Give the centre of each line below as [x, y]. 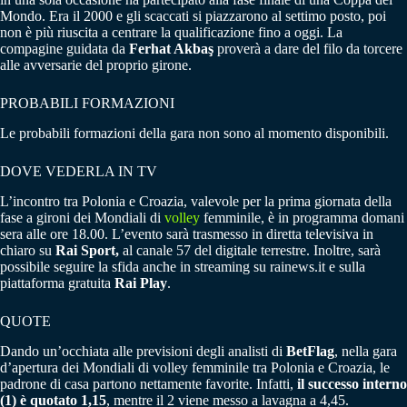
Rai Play [141, 283]
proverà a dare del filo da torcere [310, 49]
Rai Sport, [87, 250]
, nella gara [366, 351]
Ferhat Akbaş [173, 49]
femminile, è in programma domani [302, 217]
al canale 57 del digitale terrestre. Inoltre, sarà [250, 250]
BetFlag [310, 351]
